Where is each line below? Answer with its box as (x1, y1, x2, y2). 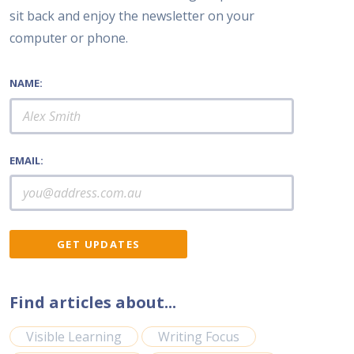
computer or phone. (9, 29, 129, 47)
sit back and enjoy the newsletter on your (9, 7, 255, 25)
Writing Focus (158, 327, 240, 345)
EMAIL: (9, 153, 44, 168)
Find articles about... (9, 291, 177, 313)
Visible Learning (26, 327, 122, 345)
